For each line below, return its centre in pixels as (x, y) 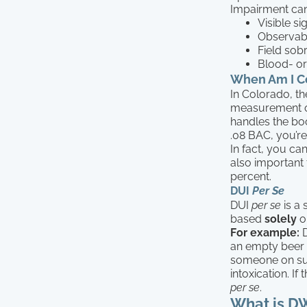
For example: (265, 232)
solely (281, 219)
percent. (251, 176)
